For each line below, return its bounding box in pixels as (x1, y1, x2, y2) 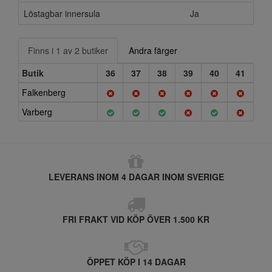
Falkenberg (22, 86, 66, 98)
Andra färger (129, 44, 177, 56)
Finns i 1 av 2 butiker (28, 44, 108, 56)
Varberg (22, 106, 52, 118)
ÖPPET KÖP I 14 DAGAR (86, 256, 186, 268)
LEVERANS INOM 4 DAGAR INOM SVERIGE (48, 171, 224, 183)
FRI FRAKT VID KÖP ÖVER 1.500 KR (63, 213, 209, 225)
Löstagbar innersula (24, 7, 100, 19)
